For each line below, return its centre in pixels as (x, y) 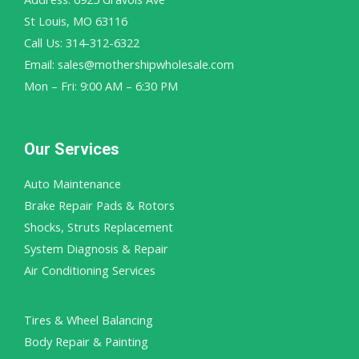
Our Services (72, 149)
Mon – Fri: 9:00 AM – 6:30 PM (101, 86)
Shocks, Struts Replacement (99, 226)
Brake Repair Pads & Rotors (99, 205)
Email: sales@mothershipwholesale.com (129, 65)
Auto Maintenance (73, 183)
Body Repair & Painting (86, 341)
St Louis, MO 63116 (76, 21)
